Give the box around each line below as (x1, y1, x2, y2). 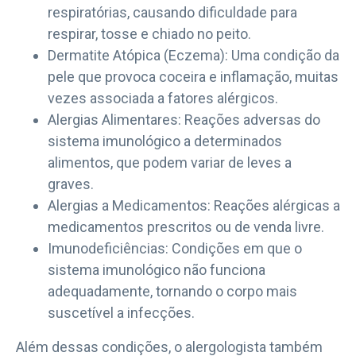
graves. (48, 175, 94, 192)
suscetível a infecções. (48, 304, 195, 321)
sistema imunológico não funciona (48, 261, 265, 278)
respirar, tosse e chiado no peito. (48, 25, 251, 42)
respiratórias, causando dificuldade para (48, 3, 297, 21)
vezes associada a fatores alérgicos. (48, 89, 278, 106)
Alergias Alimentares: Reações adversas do (48, 110, 320, 128)
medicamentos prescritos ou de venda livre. (48, 218, 324, 235)
